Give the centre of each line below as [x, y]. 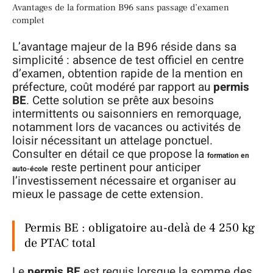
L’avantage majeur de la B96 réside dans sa [124, 47]
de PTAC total [60, 243]
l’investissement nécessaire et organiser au [124, 181]
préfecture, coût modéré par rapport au [113, 87]
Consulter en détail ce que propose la [110, 154]
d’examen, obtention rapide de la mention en [128, 74]
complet [28, 20]
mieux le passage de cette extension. [108, 195]
